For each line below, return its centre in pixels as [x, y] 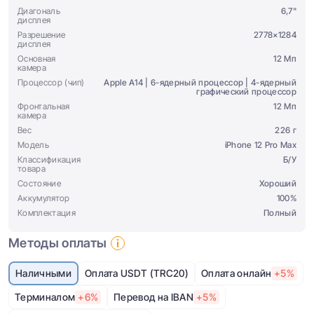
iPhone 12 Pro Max [260, 145]
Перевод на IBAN [153, 297]
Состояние [39, 183]
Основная [37, 59]
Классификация [49, 159]
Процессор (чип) [51, 82]
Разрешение [42, 35]
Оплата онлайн [236, 273]
